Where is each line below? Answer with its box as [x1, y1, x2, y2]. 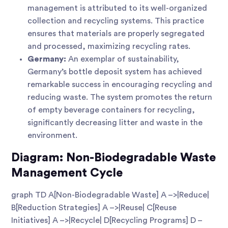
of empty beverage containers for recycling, [27, 106, 195, 115]
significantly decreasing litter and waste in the [27, 119, 203, 127]
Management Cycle [11, 167, 123, 179]
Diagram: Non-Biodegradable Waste [11, 152, 216, 164]
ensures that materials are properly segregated [27, 30, 205, 38]
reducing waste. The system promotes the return [27, 93, 212, 102]
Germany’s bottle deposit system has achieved [27, 68, 202, 76]
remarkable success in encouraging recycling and [27, 80, 212, 89]
